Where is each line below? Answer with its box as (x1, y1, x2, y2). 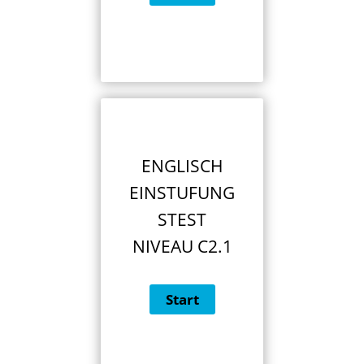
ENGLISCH (141, 154, 223, 178)
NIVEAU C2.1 (132, 235, 232, 258)
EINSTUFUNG (129, 181, 235, 205)
